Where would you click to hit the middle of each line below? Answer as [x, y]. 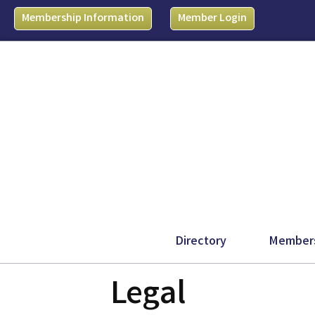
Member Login [212, 19]
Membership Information [83, 19]
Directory [201, 242]
